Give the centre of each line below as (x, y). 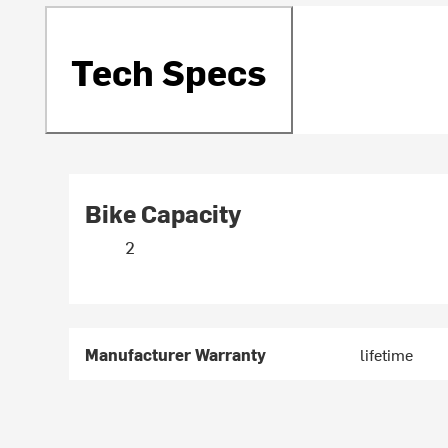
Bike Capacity (163, 213)
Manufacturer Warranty (176, 354)
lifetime (387, 354)
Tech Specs (169, 70)
